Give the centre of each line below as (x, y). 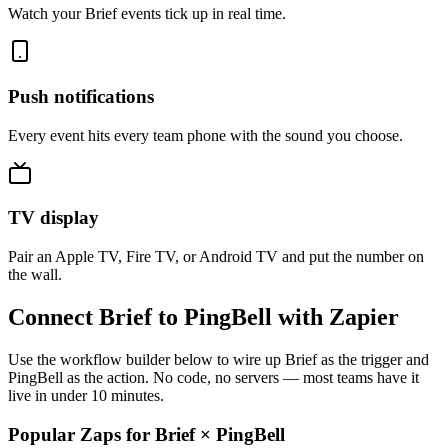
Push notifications (81, 96)
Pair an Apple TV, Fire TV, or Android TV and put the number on (216, 257)
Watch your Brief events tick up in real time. (147, 14)
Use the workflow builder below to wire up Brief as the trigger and (218, 359)
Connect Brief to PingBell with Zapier (203, 317)
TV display (53, 218)
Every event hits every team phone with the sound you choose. (205, 135)
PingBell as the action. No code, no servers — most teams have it (213, 377)
